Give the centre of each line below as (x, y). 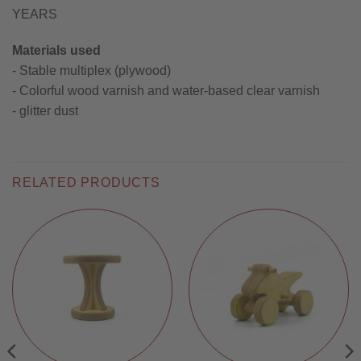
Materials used (56, 51)
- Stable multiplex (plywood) (91, 71)
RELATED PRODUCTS (86, 183)
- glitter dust (45, 111)
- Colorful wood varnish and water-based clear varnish (166, 91)
